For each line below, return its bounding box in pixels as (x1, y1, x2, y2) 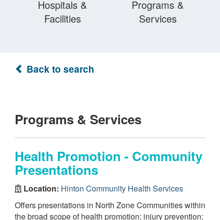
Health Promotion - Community (15, 147, 202, 165)
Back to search (24, 62, 94, 76)
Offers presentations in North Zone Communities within (15, 199, 205, 211)
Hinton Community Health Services (61, 182, 183, 194)
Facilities (44, 11, 81, 26)
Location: (22, 182, 61, 194)
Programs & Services (15, 110, 141, 128)
